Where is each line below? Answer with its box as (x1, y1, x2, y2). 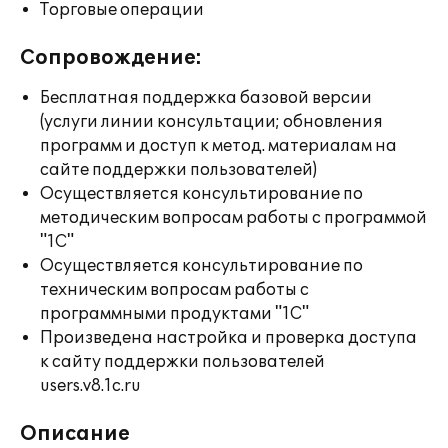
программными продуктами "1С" (40, 304, 309, 324)
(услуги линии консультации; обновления (40, 112, 383, 132)
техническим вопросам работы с (40, 280, 309, 300)
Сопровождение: (20, 46, 202, 70)
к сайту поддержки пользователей (40, 352, 325, 372)
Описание (20, 422, 130, 446)
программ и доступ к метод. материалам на (40, 136, 397, 156)
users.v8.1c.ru (40, 376, 141, 396)
